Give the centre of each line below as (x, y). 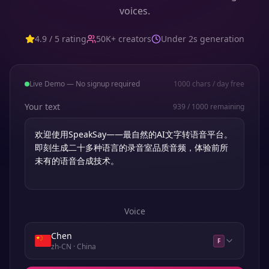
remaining (226, 107)
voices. (134, 11)
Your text (42, 107)
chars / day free (217, 84)
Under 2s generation (202, 39)
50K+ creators (123, 39)
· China (83, 246)
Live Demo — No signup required (85, 84)
